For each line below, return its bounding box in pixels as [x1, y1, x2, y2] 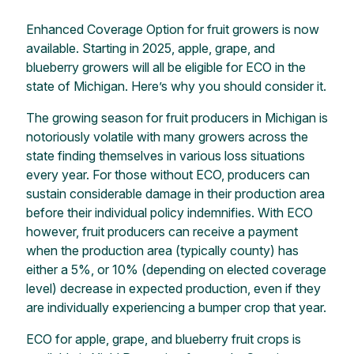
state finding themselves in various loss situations [25, 147, 305, 164]
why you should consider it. [170, 77, 326, 94]
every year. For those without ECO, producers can [25, 166, 310, 183]
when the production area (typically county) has [25, 242, 299, 258]
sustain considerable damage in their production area [25, 185, 325, 201]
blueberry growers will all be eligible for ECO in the [25, 58, 306, 75]
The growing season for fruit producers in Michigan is [25, 109, 328, 126]
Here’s [130, 77, 168, 94]
